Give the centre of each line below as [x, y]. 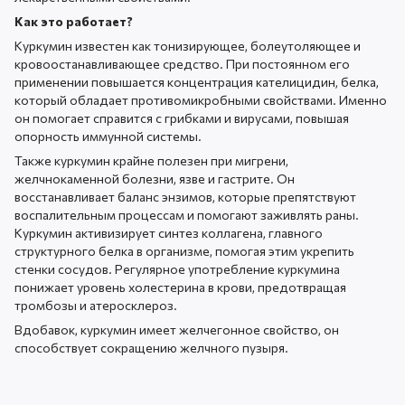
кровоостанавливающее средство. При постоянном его [182, 63]
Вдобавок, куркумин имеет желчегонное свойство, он [177, 329]
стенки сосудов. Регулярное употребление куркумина [177, 268]
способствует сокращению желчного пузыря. [151, 347]
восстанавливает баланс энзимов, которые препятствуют [185, 196]
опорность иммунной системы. [108, 136]
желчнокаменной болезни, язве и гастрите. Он [155, 178]
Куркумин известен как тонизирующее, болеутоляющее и [188, 45]
